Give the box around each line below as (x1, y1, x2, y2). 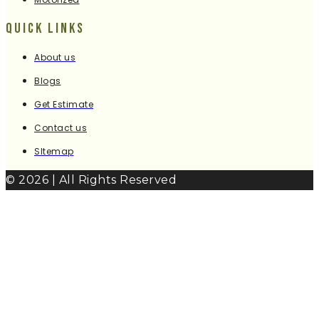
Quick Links (6, 20, 85, 38)
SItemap (34, 145, 74, 158)
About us (34, 51, 75, 64)
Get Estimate (34, 98, 93, 111)
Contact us (34, 122, 87, 135)
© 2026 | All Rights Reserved (6, 173, 177, 187)
